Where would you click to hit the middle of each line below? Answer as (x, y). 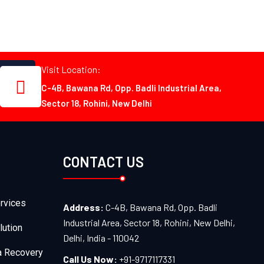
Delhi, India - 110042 (101, 237)
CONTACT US (103, 161)
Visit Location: (71, 70)
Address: (84, 207)
